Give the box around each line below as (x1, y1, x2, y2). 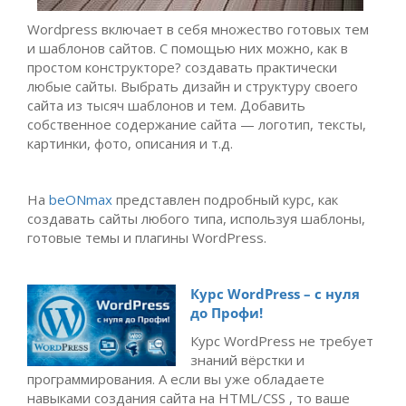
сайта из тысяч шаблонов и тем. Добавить (27, 96, 305, 114)
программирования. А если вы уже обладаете (27, 370, 324, 388)
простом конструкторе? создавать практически (27, 58, 337, 76)
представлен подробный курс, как (112, 190, 338, 208)
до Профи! (190, 304, 266, 322)
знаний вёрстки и (190, 351, 304, 369)
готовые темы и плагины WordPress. (27, 228, 266, 246)
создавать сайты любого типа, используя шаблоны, (27, 209, 365, 227)
